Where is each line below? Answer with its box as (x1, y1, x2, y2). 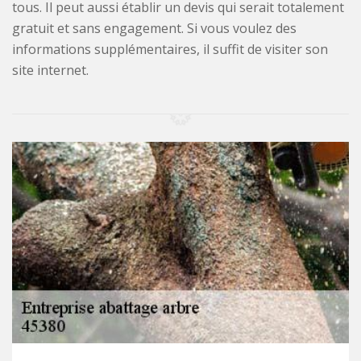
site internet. (12, 60, 89, 79)
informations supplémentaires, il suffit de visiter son (12, 39, 328, 58)
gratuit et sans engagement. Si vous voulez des (12, 19, 297, 37)
